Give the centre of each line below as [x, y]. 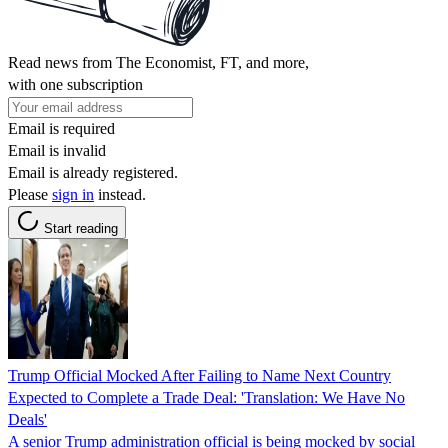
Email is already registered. [93, 172]
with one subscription [75, 84]
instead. [120, 194]
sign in [73, 194]
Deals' [27, 419]
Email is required [61, 128]
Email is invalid [57, 150]
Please [30, 194]
